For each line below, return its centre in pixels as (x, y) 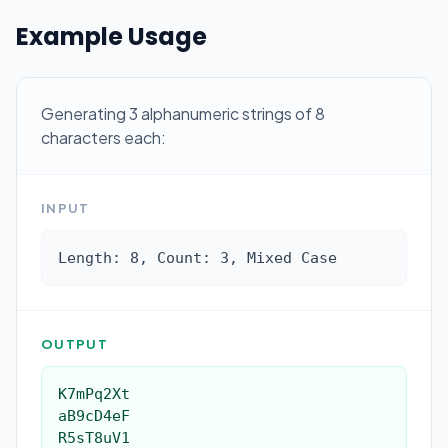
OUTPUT (74, 344)
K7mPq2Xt (94, 394)
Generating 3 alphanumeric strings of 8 (183, 113)
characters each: (103, 137)
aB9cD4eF (94, 416)
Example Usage (111, 36)
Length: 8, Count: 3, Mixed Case (197, 258)
